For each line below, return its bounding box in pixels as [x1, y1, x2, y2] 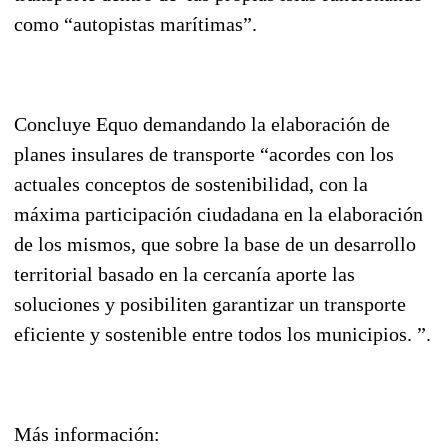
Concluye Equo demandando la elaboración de [14, 112, 390, 135]
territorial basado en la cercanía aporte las [14, 262, 355, 285]
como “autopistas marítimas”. [14, 12, 262, 35]
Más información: [14, 422, 160, 445]
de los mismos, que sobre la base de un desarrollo [14, 232, 416, 255]
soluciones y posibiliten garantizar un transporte [14, 292, 406, 315]
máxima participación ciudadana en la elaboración [14, 202, 423, 225]
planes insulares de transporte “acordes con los [14, 142, 394, 165]
